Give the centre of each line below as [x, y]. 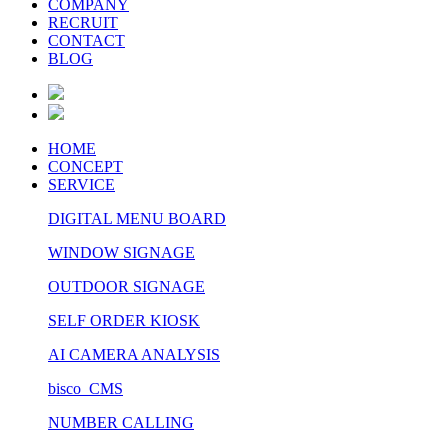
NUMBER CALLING [121, 423]
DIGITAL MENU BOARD [137, 219]
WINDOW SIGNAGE [121, 253]
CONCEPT [85, 167]
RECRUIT [83, 23]
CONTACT [86, 41]
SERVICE [81, 185]
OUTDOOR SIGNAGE [126, 287]
